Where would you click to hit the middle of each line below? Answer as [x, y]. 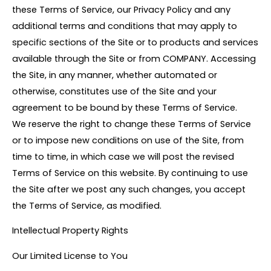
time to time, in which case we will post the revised [123, 156]
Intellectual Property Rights [70, 231]
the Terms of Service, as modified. [87, 205]
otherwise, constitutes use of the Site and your [114, 91]
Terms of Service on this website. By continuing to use [130, 173]
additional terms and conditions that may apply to [125, 26]
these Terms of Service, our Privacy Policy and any [121, 9]
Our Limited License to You [70, 256]
